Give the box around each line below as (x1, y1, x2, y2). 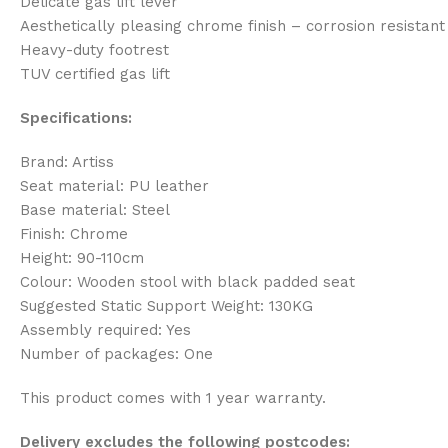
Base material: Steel (20, 200, 170, 219)
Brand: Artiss (20, 152, 114, 171)
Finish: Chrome (20, 224, 128, 243)
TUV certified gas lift (20, 64, 170, 83)
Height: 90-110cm (20, 248, 144, 267)
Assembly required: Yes (20, 320, 191, 339)
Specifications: (20, 108, 132, 127)
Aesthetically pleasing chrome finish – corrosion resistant (20, 16, 445, 35)
